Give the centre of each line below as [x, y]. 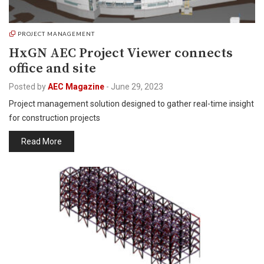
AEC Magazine [76, 87]
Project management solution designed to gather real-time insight [131, 104]
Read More [42, 141]
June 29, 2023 [137, 87]
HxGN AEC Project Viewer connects [121, 53]
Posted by [27, 87]
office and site [52, 69]
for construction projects [55, 118]
